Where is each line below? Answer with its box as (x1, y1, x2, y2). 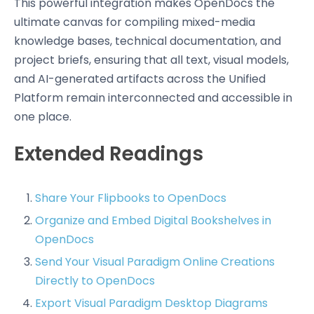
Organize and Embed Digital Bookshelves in (35, 212, 271, 228)
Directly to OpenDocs (35, 273, 155, 289)
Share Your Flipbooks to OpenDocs (35, 190, 226, 206)
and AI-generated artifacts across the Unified (14, 71, 266, 87)
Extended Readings (14, 140, 203, 168)
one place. (14, 109, 71, 125)
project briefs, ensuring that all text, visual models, (14, 52, 289, 68)
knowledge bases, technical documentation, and (14, 33, 281, 49)
